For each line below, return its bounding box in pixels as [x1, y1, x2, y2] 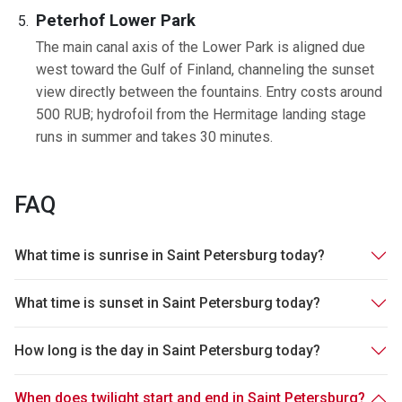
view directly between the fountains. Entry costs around [36, 83, 382, 100]
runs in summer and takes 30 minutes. [36, 127, 273, 145]
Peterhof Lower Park [36, 10, 196, 30]
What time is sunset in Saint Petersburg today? [14, 294, 320, 312]
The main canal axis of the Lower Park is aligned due [36, 38, 365, 56]
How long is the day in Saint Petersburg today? [14, 342, 320, 360]
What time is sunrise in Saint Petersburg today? [14, 247, 325, 265]
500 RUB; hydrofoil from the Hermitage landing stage [36, 105, 366, 123]
